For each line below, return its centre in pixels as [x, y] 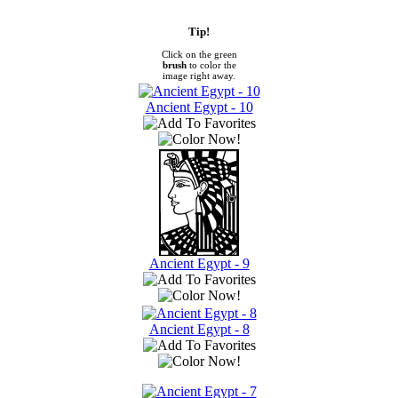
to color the [211, 64]
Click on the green [199, 54]
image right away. [199, 75]
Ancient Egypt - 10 [199, 107]
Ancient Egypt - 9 [199, 263]
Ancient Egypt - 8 [199, 329]
